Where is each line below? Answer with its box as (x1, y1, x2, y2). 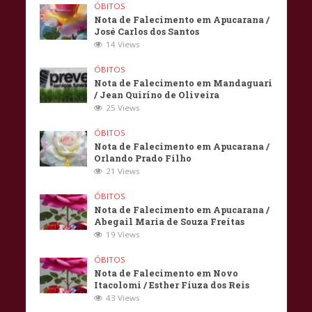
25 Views (106, 102, 141, 114)
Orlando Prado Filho (94, 153, 192, 164)
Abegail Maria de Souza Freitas (94, 216, 245, 228)
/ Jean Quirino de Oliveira (94, 89, 220, 101)
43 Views (106, 292, 141, 304)
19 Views (106, 229, 141, 240)
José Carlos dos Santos (94, 26, 200, 38)
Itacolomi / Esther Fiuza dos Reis (94, 279, 250, 291)
